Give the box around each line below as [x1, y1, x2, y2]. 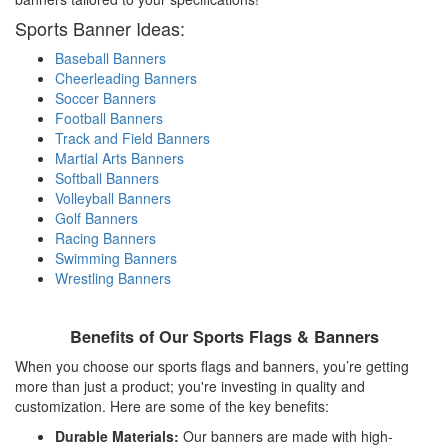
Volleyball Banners [55, 187, 171, 208]
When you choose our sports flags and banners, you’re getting [15, 355, 409, 376]
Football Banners [55, 107, 163, 128]
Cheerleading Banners [55, 67, 197, 88]
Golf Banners [55, 207, 138, 228]
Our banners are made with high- [179, 425, 393, 446]
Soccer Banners [55, 87, 156, 108]
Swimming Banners [55, 247, 177, 268]
